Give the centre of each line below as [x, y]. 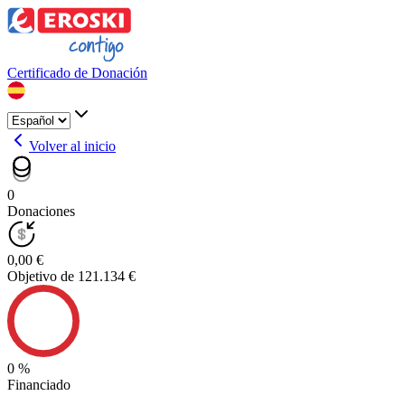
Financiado [39, 385]
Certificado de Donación [77, 73]
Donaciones [41, 211]
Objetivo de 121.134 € [71, 276]
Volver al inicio [72, 146]
